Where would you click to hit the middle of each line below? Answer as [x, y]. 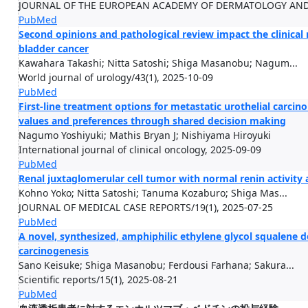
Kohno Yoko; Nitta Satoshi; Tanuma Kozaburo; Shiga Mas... [153, 193]
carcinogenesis [54, 251]
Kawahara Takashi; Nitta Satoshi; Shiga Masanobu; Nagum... [158, 63]
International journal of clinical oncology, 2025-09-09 [140, 150]
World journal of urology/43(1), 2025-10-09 [116, 77]
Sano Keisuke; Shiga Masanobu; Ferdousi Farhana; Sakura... [156, 265]
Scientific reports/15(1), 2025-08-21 [98, 279]
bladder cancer [54, 48]
